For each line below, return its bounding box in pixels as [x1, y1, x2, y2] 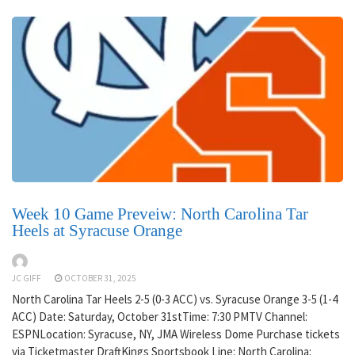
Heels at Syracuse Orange [12, 221, 182, 241]
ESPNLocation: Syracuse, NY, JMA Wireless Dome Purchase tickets [12, 326, 340, 342]
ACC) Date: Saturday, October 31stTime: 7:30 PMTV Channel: [12, 308, 307, 324]
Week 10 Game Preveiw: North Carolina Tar [12, 204, 308, 224]
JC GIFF [12, 272, 41, 284]
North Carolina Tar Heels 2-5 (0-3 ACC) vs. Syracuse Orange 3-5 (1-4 [12, 291, 338, 307]
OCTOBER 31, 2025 [64, 272, 136, 284]
